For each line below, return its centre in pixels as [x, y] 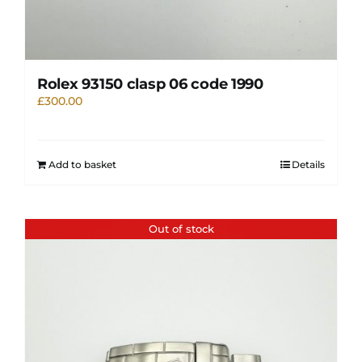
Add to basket [82, 165]
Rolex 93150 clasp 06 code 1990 [150, 84]
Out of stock [181, 229]
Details [308, 165]
